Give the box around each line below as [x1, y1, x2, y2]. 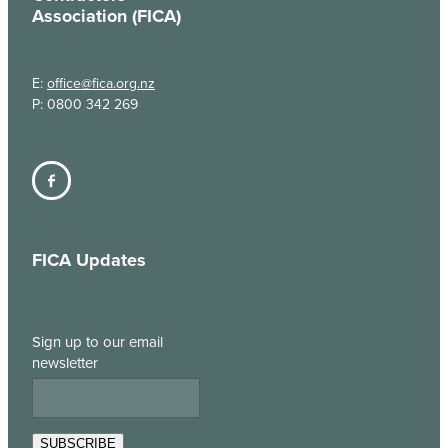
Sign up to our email [32, 331, 163, 353]
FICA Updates [32, 247, 146, 274]
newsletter [32, 352, 98, 374]
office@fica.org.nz [47, 73, 155, 94]
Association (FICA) [32, 3, 181, 30]
